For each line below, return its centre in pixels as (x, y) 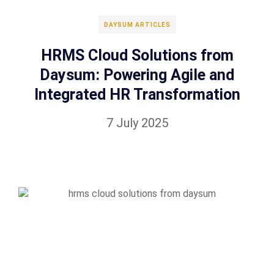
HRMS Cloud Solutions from (137, 55)
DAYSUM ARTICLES (137, 25)
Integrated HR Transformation (137, 94)
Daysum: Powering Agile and (137, 75)
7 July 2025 (137, 123)
